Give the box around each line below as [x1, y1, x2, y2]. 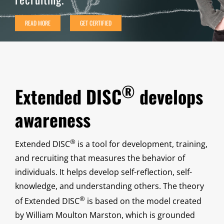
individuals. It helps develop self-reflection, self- [15, 166, 192, 177]
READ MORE [25, 18, 50, 27]
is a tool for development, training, [75, 138, 207, 149]
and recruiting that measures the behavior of [15, 152, 185, 163]
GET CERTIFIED [80, 18, 111, 27]
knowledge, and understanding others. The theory [15, 180, 204, 191]
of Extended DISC [15, 195, 79, 207]
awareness [15, 105, 90, 132]
